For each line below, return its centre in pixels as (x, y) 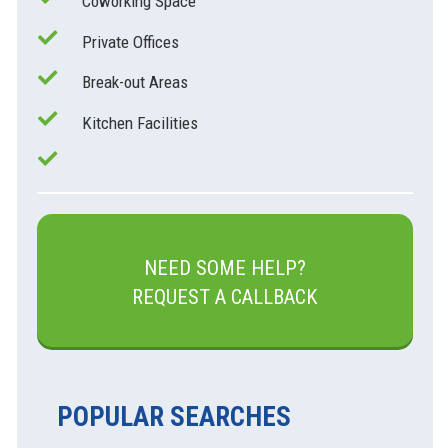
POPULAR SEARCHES (173, 416)
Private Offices (130, 41)
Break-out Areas (134, 82)
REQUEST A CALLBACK (224, 296)
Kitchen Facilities (139, 122)
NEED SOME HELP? (224, 267)
